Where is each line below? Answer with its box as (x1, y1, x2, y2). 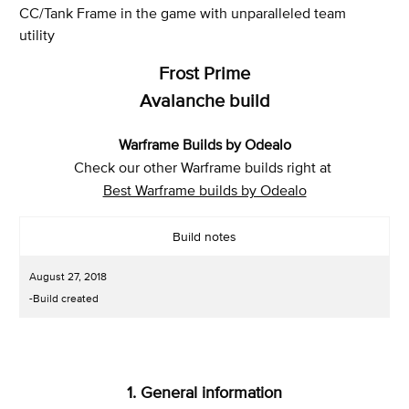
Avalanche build (139, 90, 270, 110)
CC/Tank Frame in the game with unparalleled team (19, 5, 346, 21)
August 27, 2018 (29, 269, 107, 283)
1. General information (127, 382, 282, 402)
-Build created (29, 291, 99, 305)
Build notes (173, 228, 236, 244)
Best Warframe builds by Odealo (102, 181, 307, 198)
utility (19, 26, 55, 43)
